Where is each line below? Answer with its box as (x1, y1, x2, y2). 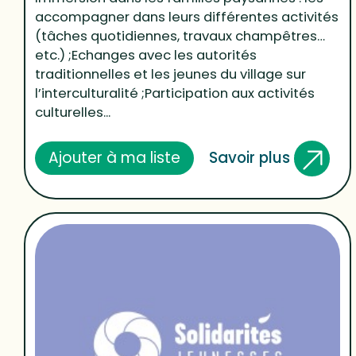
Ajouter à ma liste (48, 147, 181, 169)
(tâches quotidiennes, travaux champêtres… (35, 26, 326, 45)
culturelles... (35, 103, 111, 122)
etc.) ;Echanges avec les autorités (35, 45, 257, 64)
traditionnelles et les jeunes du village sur (35, 64, 307, 83)
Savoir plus (208, 146, 294, 168)
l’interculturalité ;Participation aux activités (35, 83, 315, 103)
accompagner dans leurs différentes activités (35, 7, 339, 26)
